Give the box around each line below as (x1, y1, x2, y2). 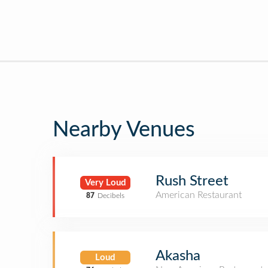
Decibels (98, 191, 124, 199)
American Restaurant (156, 190, 242, 200)
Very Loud (84, 178, 126, 187)
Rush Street (156, 174, 229, 188)
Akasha (156, 249, 200, 263)
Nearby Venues (53, 119, 195, 141)
